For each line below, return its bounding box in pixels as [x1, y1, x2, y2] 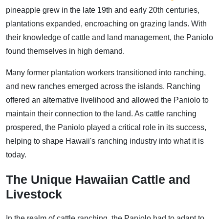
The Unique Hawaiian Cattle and [6, 173, 190, 187]
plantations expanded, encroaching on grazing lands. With [6, 20, 207, 28]
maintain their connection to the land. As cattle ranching [6, 109, 197, 118]
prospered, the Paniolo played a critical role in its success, [6, 123, 206, 132]
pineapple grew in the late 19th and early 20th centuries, [6, 6, 199, 15]
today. [6, 151, 26, 159]
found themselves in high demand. [6, 47, 125, 56]
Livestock [6, 187, 62, 201]
